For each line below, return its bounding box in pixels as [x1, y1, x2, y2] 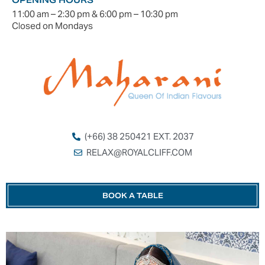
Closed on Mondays [12, 20, 93, 31]
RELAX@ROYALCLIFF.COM [86, 146, 192, 158]
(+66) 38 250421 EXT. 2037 [84, 130, 194, 142]
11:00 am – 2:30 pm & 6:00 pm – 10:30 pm [12, 8, 178, 20]
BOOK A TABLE [102, 190, 163, 200]
